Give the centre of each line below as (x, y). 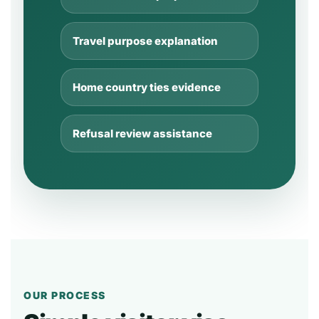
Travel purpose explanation (145, 41)
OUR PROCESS (65, 295)
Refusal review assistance (142, 134)
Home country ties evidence (147, 87)
